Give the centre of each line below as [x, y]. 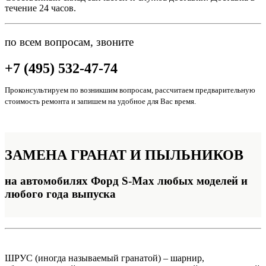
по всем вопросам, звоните [69, 42]
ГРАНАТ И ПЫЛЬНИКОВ [157, 155]
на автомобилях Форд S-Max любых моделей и [126, 180]
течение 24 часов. [40, 8]
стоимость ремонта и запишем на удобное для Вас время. [100, 101]
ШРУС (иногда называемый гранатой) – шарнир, [104, 258]
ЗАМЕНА [38, 155]
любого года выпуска [60, 194]
